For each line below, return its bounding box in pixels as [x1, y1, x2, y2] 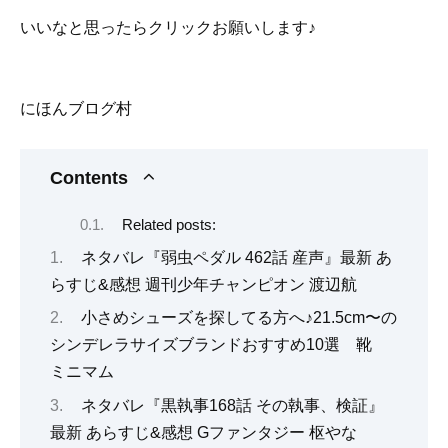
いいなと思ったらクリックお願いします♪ [20, 18, 316, 36]
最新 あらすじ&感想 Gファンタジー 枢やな [50, 423, 357, 441]
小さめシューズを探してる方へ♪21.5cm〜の [80, 309, 397, 327]
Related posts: [121, 216, 216, 233]
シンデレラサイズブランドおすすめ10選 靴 [50, 336, 388, 354]
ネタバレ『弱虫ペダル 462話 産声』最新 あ [80, 249, 392, 266]
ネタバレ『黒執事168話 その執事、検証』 [80, 396, 384, 414]
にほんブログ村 [20, 100, 132, 118]
